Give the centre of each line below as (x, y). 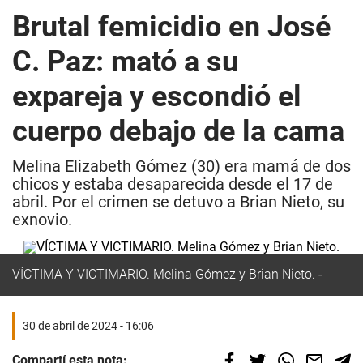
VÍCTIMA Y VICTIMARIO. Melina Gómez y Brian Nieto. (164, 274)
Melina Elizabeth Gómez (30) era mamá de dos (181, 166)
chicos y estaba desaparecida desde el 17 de (173, 184)
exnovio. (42, 220)
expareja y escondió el (157, 96)
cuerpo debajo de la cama (178, 131)
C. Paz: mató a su (125, 62)
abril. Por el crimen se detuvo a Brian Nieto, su (178, 202)
